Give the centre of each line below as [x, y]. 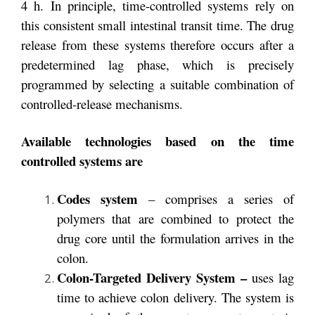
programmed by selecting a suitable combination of [157, 84]
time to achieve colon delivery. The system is [175, 297]
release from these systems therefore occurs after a [157, 44]
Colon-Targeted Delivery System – [154, 277]
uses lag [273, 277]
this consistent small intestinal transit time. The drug [157, 25]
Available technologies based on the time [157, 141]
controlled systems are [82, 161]
